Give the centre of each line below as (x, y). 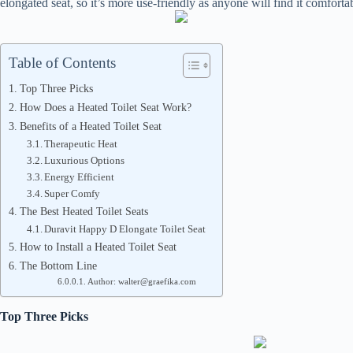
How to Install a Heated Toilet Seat (98, 247)
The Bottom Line (58, 266)
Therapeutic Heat (81, 144)
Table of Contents (62, 63)
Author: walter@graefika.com (141, 282)
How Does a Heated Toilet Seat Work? (105, 107)
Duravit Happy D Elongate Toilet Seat (125, 229)
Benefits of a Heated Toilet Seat (90, 126)
